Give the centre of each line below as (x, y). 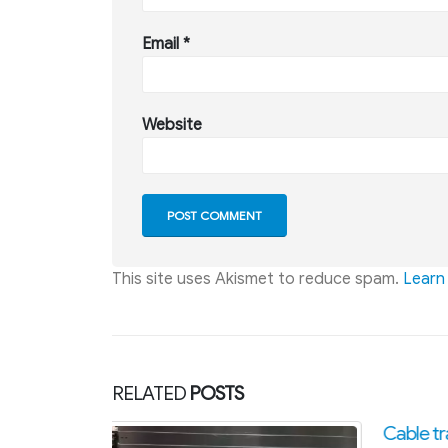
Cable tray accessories (201, 433)
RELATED (151, 393)
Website (172, 125)
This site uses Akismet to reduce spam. (257, 279)
